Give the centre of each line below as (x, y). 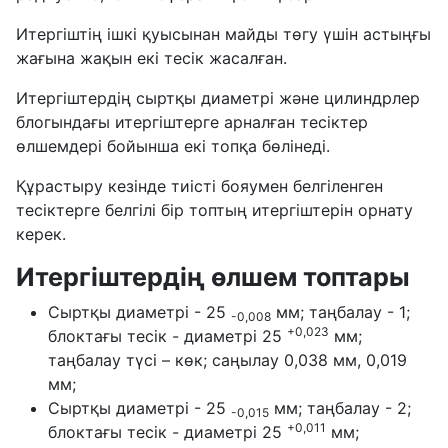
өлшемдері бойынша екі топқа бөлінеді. (173, 146)
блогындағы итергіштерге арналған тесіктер (192, 122)
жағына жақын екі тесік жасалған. (151, 58)
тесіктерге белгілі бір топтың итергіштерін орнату (214, 210)
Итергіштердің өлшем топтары (213, 277)
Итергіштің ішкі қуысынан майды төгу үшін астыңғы (223, 34)
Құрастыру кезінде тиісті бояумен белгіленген (199, 186)
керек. (41, 234)
